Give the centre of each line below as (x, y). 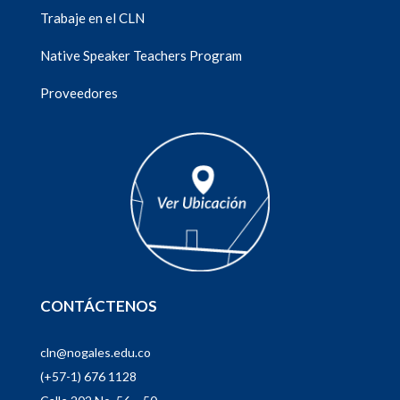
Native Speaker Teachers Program (141, 56)
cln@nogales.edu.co (95, 353)
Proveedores (79, 93)
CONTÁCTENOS (98, 306)
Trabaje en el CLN (92, 18)
